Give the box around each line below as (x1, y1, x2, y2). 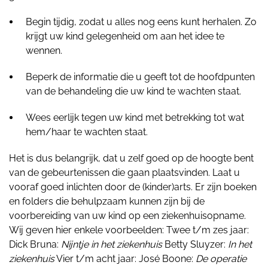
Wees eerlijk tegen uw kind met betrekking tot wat (26, 112, 244, 123)
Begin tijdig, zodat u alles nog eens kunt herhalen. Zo (26, 16, 257, 28)
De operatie (196, 253, 246, 264)
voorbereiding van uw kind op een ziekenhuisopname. (9, 210, 246, 221)
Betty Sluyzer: (162, 239, 228, 250)
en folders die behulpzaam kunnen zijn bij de (9, 196, 205, 207)
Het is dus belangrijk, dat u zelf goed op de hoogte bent (9, 153, 254, 164)
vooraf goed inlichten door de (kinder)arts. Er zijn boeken (9, 181, 257, 193)
